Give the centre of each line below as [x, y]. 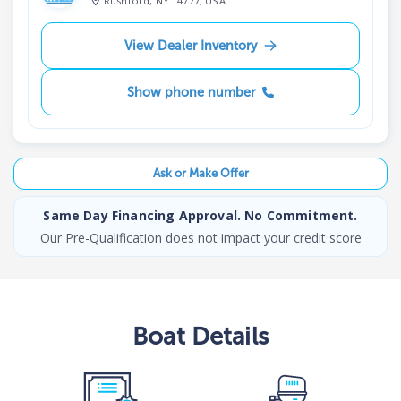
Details [226, 336]
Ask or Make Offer [200, 174]
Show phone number [191, 92]
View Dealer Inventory [191, 45]
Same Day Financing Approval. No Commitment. [200, 215]
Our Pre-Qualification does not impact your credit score [200, 237]
